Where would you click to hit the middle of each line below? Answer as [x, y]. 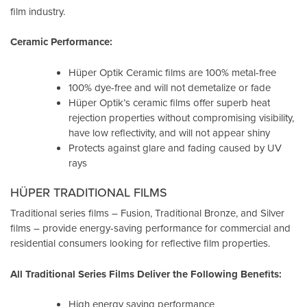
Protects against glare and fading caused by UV [175, 147]
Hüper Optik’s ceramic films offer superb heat [169, 102]
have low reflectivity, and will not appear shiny [169, 132]
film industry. [38, 11]
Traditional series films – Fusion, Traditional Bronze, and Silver [147, 213]
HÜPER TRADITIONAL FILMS [89, 193]
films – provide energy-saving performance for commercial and [150, 228]
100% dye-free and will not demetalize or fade [170, 87]
